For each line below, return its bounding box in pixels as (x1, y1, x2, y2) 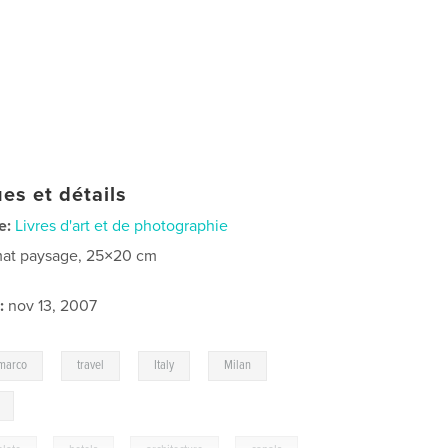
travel (77, 356, 105, 374)
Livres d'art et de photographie (15, 215, 229, 236)
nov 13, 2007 (4, 295, 98, 316)
